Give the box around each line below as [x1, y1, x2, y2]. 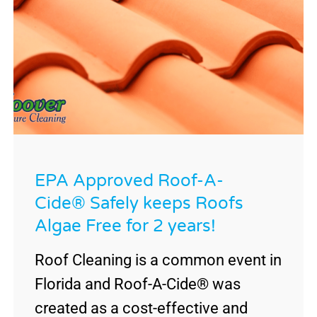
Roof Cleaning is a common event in [34, 251, 282, 270]
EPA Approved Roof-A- [34, 171, 224, 192]
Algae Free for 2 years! [34, 216, 216, 237]
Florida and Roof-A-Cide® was [34, 275, 241, 294]
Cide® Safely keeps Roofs [34, 193, 243, 214]
